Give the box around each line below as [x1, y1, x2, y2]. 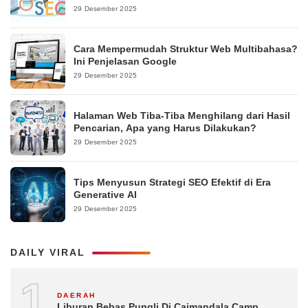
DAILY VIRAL [10, 247, 85, 258]
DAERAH [57, 291, 96, 300]
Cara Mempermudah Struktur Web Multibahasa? [74, 43, 298, 55]
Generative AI [74, 189, 137, 201]
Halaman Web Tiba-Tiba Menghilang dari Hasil [74, 110, 290, 122]
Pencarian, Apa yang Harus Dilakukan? [74, 122, 256, 134]
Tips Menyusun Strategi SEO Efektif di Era [74, 177, 271, 188]
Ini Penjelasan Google [74, 56, 177, 67]
